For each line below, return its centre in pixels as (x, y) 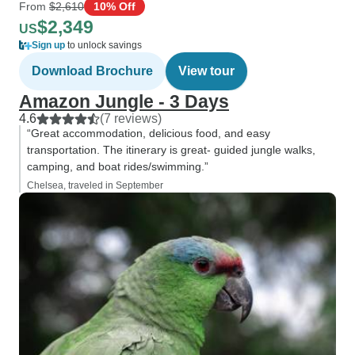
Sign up (48, 45)
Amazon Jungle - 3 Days (124, 101)
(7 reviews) (131, 118)
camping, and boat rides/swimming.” (118, 166)
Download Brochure (92, 71)
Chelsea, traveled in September (95, 185)
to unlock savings (103, 45)
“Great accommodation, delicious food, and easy (149, 133)
